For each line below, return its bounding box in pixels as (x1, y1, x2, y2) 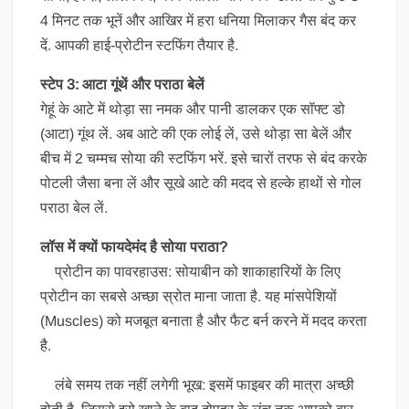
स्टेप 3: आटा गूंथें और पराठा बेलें (40, 77, 205, 93)
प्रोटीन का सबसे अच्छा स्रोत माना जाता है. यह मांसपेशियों (40, 288, 338, 305)
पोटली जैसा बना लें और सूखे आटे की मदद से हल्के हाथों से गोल (40, 175, 362, 192)
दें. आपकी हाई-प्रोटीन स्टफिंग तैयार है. (40, 37, 239, 54)
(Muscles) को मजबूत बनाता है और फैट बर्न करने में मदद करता (40, 313, 368, 330)
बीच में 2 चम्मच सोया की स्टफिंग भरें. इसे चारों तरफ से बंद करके (40, 151, 368, 167)
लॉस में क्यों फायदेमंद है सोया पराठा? (40, 239, 228, 256)
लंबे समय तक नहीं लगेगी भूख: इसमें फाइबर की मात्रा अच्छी (40, 377, 355, 393)
